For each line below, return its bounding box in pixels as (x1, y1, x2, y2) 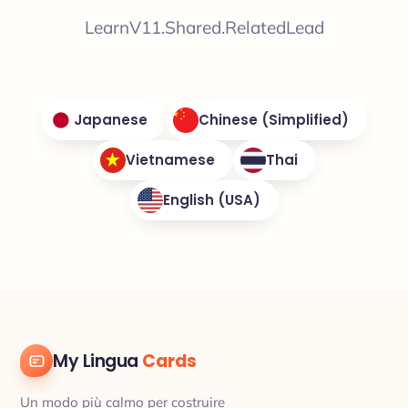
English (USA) (162, 190, 260, 209)
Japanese (74, 110, 148, 129)
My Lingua (53, 348, 143, 373)
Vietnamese (125, 150, 215, 169)
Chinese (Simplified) (199, 110, 349, 129)
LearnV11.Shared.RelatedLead (84, 16, 324, 38)
